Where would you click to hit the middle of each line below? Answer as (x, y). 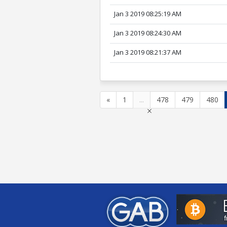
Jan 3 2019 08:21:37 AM (148, 52)
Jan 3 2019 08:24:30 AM (148, 33)
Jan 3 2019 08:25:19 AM (148, 14)
